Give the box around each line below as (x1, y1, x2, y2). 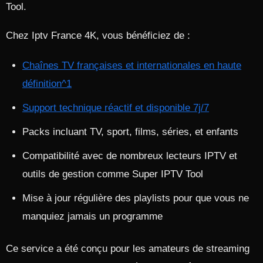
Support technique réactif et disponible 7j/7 (22, 102, 209, 113)
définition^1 (22, 78, 72, 89)
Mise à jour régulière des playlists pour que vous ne (22, 193, 249, 204)
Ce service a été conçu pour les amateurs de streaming (6, 243, 249, 254)
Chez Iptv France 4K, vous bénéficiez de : (6, 30, 190, 41)
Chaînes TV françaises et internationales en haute (22, 60, 241, 71)
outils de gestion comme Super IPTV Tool (22, 168, 203, 180)
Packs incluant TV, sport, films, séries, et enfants (22, 126, 238, 137)
